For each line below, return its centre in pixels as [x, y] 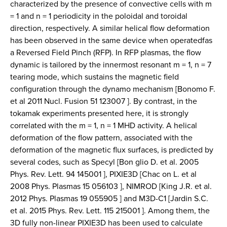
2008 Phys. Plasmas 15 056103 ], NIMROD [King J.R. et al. [111, 186]
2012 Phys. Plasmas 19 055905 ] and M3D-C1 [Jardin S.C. [109, 198]
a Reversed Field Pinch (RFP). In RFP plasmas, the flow [106, 52]
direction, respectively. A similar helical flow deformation [110, 28]
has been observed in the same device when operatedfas [111, 40]
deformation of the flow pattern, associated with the [101, 138]
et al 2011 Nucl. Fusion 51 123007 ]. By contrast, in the [104, 101]
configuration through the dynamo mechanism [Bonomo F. [113, 89]
